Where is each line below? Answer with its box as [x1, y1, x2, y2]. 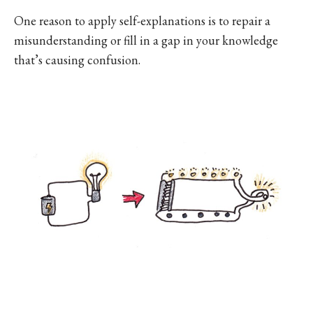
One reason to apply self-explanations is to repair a [14, 12, 270, 29]
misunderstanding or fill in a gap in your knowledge [14, 31, 278, 48]
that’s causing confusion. [14, 51, 140, 68]
